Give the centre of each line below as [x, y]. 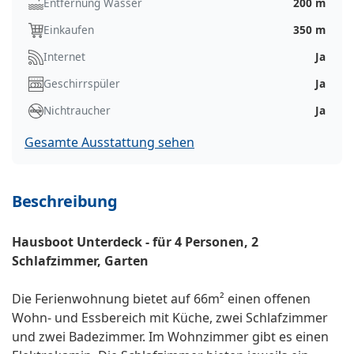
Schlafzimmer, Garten [80, 261]
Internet [64, 57]
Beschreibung [65, 201]
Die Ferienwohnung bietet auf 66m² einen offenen [161, 299]
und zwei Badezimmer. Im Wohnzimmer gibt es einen [170, 337]
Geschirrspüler [82, 84]
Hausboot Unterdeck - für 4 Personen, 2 [135, 242]
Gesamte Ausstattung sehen [109, 143]
